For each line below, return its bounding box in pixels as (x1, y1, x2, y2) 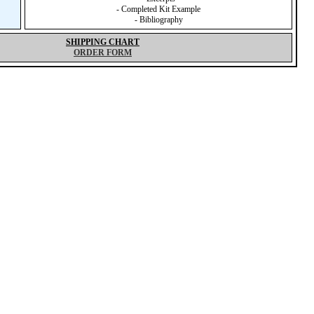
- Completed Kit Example (116, 4, 200, 14)
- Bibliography (134, 15, 183, 25)
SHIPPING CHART (66, 37, 139, 47)
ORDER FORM (74, 48, 132, 57)
